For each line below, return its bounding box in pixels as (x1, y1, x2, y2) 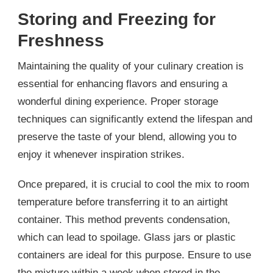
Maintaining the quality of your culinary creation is (18, 60, 244, 73)
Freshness (18, 30, 104, 51)
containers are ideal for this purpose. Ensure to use (18, 249, 251, 261)
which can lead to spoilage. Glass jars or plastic (18, 232, 236, 244)
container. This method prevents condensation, (18, 214, 230, 226)
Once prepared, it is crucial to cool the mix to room (18, 179, 249, 191)
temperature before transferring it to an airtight (18, 196, 228, 208)
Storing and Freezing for (18, 9, 216, 29)
